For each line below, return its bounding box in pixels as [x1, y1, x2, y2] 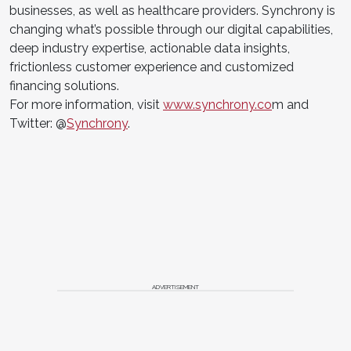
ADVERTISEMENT [152, 282, 199, 291]
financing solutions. [9, 78, 119, 93]
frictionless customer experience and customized [9, 59, 294, 74]
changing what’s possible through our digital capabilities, [9, 21, 333, 37]
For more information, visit [9, 96, 163, 112]
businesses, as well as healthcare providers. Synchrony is [9, 2, 335, 18]
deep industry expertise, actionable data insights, [9, 40, 290, 56]
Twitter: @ [9, 115, 67, 131]
